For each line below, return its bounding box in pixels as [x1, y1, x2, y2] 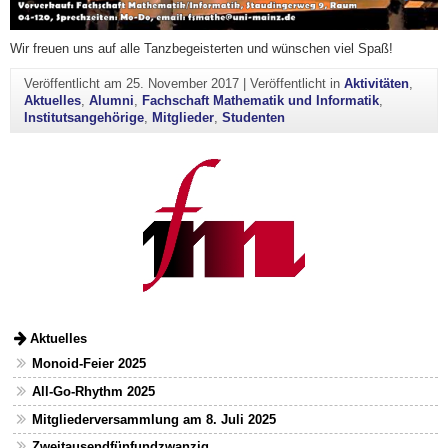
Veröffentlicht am [23, 76, 126, 92]
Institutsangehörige [23, 110, 144, 126]
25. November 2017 [125, 76, 239, 92]
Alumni [88, 93, 134, 109]
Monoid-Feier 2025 [31, 356, 146, 372]
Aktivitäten [343, 76, 409, 92]
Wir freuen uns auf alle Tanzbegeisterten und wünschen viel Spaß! [10, 40, 393, 56]
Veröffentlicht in [249, 76, 344, 92]
